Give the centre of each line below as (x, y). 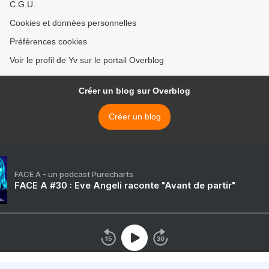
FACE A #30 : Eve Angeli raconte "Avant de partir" (125, 185)
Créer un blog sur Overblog (134, 91)
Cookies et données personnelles (73, 23)
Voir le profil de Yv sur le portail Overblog (87, 60)
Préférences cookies (48, 41)
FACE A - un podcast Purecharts (74, 174)
